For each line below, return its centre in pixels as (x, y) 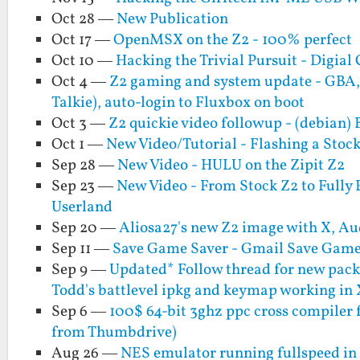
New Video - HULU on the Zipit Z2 (231, 165)
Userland (82, 207)
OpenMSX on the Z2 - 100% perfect (233, 40)
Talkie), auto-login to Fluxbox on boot (178, 102)
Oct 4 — (81, 82)
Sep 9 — (81, 270)
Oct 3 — (80, 123)
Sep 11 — (82, 249)
